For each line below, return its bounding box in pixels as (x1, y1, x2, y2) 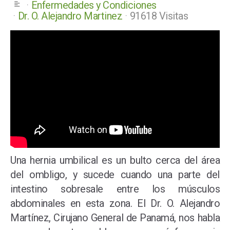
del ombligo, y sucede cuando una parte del (10, 168, 220, 181)
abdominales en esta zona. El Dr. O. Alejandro (10, 197, 220, 210)
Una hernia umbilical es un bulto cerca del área (10, 154, 220, 167)
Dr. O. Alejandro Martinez (17, 9, 122, 22)
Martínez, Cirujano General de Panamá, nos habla (10, 212, 220, 224)
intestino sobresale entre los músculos (10, 183, 220, 196)
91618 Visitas (129, 9, 188, 22)
